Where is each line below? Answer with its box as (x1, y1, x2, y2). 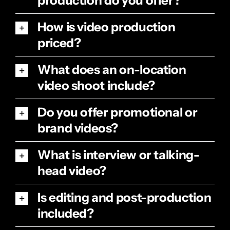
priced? (37, 35, 81, 51)
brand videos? (37, 121, 118, 136)
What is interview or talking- (37, 147, 200, 163)
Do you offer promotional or (37, 105, 198, 120)
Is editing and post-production (37, 190, 212, 205)
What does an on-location (37, 62, 186, 78)
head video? (37, 163, 107, 179)
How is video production (37, 20, 176, 35)
